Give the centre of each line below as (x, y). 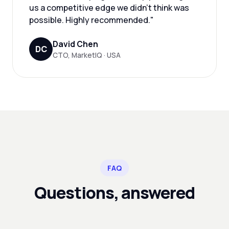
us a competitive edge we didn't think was (109, 8)
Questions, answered (114, 193)
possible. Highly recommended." (91, 20)
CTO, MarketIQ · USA (87, 55)
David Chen (75, 44)
